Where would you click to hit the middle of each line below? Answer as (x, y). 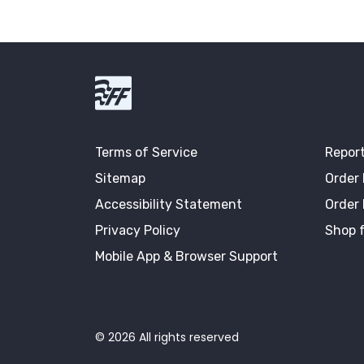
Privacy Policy (138, 231)
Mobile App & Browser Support (186, 257)
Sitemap (120, 179)
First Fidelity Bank (178, 83)
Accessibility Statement (169, 205)
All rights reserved (187, 338)
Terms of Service (146, 153)
